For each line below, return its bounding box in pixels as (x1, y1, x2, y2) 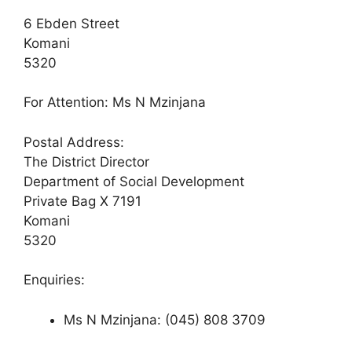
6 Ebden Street (24, 15, 119, 31)
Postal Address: (24, 134, 124, 150)
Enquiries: (24, 272, 85, 288)
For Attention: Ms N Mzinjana (24, 94, 206, 111)
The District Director (24, 153, 149, 170)
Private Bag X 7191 (24, 192, 141, 209)
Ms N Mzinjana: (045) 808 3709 (64, 311, 266, 328)
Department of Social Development (24, 173, 244, 189)
